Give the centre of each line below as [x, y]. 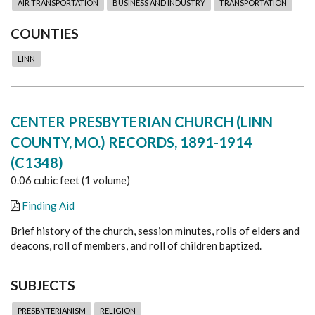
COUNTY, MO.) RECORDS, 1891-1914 [131, 142]
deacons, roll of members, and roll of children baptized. [136, 245]
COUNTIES [45, 33]
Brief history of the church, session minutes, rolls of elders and [155, 230]
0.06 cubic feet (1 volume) [70, 180]
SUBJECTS [43, 285]
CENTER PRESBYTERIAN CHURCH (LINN [142, 121]
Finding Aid [48, 205]
